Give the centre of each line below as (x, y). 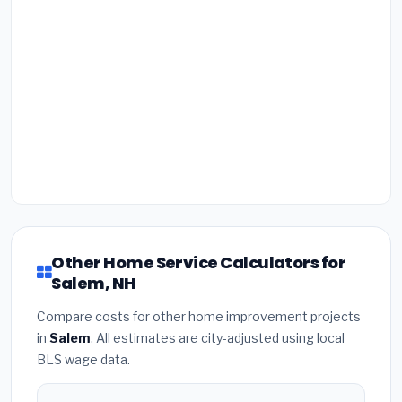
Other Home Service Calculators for (199, 262)
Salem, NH (94, 283)
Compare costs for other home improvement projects (199, 316)
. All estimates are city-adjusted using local (218, 337)
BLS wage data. (83, 359)
